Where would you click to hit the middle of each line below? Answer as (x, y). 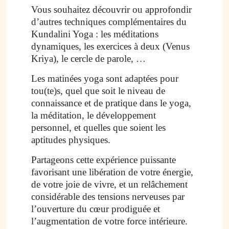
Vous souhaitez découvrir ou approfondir (111, 10)
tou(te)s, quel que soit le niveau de (98, 91)
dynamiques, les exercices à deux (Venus (110, 47)
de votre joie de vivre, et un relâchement (109, 185)
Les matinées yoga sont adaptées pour (105, 79)
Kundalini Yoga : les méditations (95, 34)
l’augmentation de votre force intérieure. (109, 221)
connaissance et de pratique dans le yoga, (111, 103)
